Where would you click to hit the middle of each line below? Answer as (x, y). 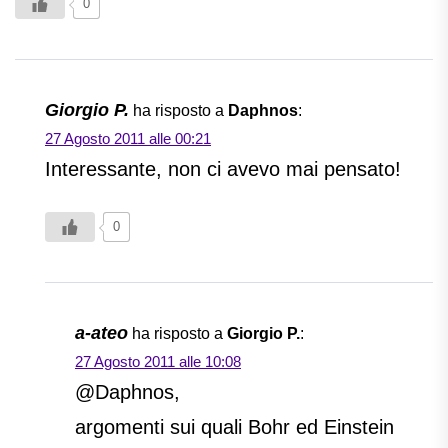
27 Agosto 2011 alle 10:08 (158, 362)
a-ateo (101, 333)
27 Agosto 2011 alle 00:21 (128, 139)
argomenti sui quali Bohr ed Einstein (234, 427)
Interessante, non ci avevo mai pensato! (223, 169)
